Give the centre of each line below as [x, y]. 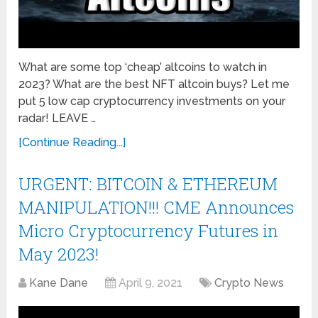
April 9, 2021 [151, 283]
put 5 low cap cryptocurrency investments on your [152, 102]
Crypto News [250, 283]
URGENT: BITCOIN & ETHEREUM [148, 184]
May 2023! [59, 254]
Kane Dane [59, 283]
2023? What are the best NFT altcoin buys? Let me [154, 84]
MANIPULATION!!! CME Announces [157, 208]
